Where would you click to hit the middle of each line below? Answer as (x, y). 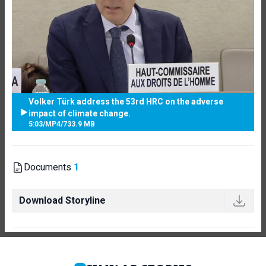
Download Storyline (62, 200)
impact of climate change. (80, 113)
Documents (49, 167)
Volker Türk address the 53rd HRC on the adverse (126, 101)
